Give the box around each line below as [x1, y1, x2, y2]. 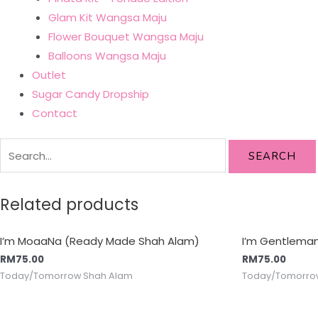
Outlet [32, 67, 66, 82]
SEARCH [248, 148, 296, 163]
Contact [32, 105, 77, 121]
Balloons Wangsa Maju [48, 48, 166, 63]
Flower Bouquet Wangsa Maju [48, 28, 204, 44]
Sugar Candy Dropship [32, 86, 149, 102]
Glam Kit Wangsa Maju [48, 9, 167, 25]
